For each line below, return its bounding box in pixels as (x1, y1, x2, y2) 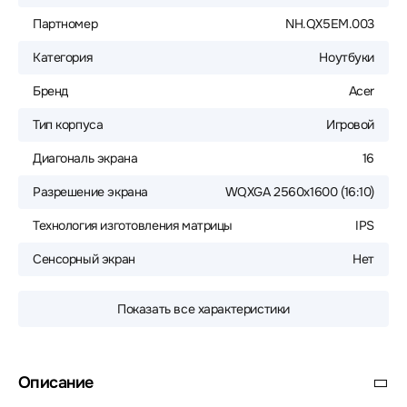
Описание (18, 372, 94, 392)
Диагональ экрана (33, 150, 138, 166)
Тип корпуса (33, 116, 104, 133)
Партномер (33, 15, 98, 32)
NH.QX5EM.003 (285, 15, 374, 32)
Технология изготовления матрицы (33, 217, 233, 233)
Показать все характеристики (117, 301, 290, 317)
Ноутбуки (319, 49, 374, 65)
